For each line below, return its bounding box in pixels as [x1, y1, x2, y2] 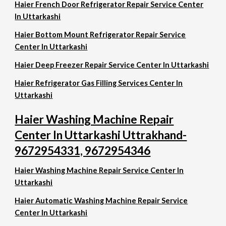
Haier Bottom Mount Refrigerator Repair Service [15, 30, 186, 39]
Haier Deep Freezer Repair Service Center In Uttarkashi [15, 61, 209, 69]
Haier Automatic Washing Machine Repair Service [15, 196, 188, 205]
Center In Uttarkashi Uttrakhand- [15, 128, 187, 142]
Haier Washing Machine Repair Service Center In [15, 166, 184, 175]
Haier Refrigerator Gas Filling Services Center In [15, 79, 183, 87]
